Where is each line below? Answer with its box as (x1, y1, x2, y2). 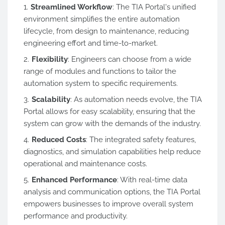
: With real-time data (117, 175, 187, 184)
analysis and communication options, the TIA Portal (24, 187, 200, 196)
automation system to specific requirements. (24, 79, 178, 88)
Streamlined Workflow (31, 3, 113, 12)
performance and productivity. (24, 211, 128, 220)
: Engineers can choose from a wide (68, 55, 191, 64)
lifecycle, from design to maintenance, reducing (24, 27, 189, 36)
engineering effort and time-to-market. (24, 39, 158, 48)
